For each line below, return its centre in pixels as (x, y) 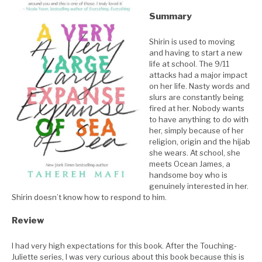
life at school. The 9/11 (189, 63)
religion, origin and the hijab (200, 141)
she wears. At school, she (195, 152)
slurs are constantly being (196, 97)
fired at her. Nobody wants (197, 108)
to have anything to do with (199, 119)
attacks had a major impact (198, 75)
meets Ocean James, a (190, 163)
